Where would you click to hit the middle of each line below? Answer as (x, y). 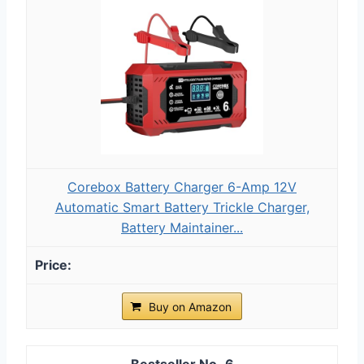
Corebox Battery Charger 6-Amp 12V (182, 186)
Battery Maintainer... (182, 227)
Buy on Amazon (190, 306)
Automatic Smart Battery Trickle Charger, (182, 207)
